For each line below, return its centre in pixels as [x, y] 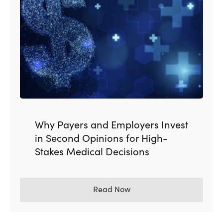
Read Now [111, 189]
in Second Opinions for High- [101, 138]
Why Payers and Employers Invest [111, 124]
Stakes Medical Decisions [92, 151]
